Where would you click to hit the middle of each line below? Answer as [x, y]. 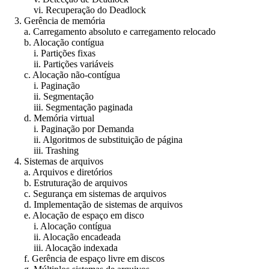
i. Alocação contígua [58, 226]
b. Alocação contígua [54, 42]
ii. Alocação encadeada [63, 237]
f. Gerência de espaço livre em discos [85, 258]
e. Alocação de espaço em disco [74, 215]
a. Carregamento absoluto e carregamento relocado [110, 31]
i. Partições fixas [50, 53]
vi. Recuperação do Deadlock [75, 10]
